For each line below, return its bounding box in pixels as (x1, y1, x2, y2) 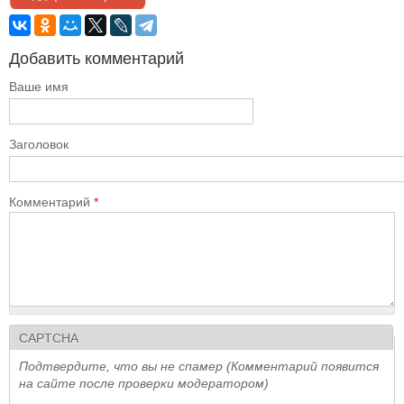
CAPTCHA (19, 331, 78, 345)
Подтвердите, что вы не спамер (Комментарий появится (19, 359, 379, 373)
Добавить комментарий (9, 50, 184, 68)
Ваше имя (9, 79, 69, 94)
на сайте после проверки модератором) (19, 376, 269, 390)
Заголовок (9, 137, 69, 151)
